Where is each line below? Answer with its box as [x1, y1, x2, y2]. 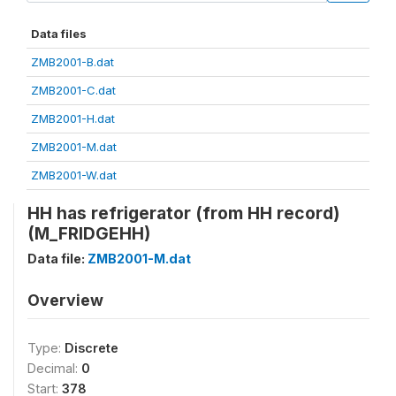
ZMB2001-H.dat [31, 111, 115, 126]
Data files [31, 27, 87, 41]
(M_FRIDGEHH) [27, 223, 150, 244]
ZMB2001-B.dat [31, 55, 114, 69]
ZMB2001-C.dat [31, 83, 116, 97]
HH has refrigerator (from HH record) [27, 202, 339, 224]
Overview [27, 291, 103, 309]
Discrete [65, 340, 118, 355]
